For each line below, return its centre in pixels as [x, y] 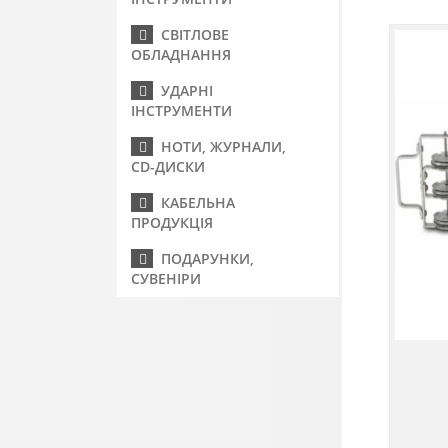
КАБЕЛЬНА [194, 202]
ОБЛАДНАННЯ [181, 54]
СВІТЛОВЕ [191, 34]
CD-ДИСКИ [168, 166]
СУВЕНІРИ [166, 278]
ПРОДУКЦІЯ [172, 222]
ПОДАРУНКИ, [203, 258]
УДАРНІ [183, 90]
